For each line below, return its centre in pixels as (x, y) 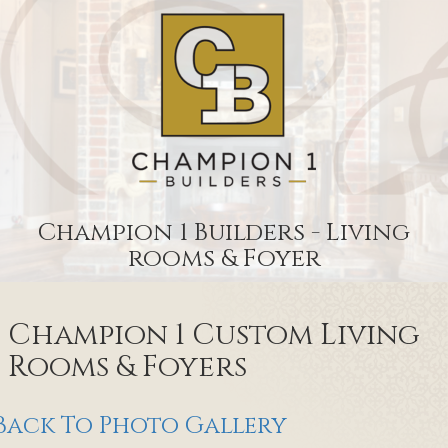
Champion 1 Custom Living (214, 334)
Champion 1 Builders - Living (224, 232)
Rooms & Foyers (128, 366)
